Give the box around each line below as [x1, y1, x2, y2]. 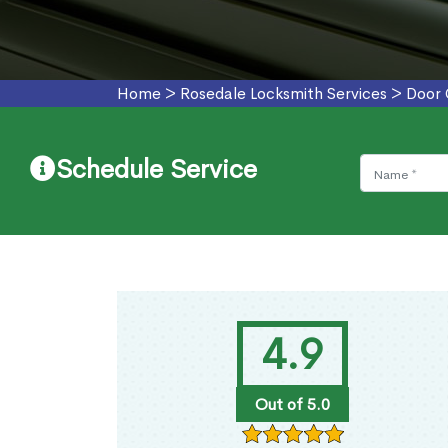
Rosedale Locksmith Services [180, 83, 387, 105]
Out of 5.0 [254, 394, 330, 416]
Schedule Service [56, 153, 257, 187]
